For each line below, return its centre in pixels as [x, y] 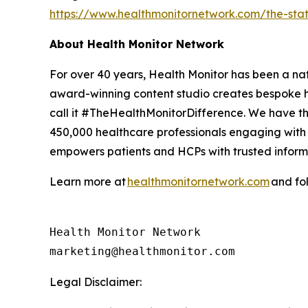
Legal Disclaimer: [96, 282]
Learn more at [88, 181]
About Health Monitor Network [137, 44]
